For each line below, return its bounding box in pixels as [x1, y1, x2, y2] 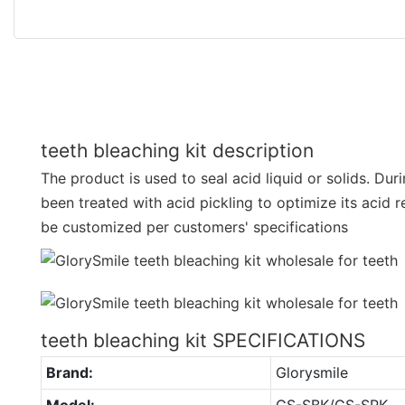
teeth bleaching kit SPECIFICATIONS [41, 328, 365, 352]
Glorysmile [275, 363, 348, 381]
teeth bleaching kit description [41, 138, 314, 162]
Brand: [45, 363, 93, 381]
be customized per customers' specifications [41, 217, 348, 236]
